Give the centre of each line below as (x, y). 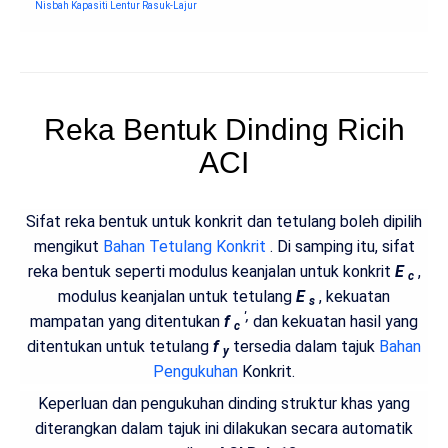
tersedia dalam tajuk (304, 346)
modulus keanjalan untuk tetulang (177, 296)
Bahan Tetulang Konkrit (184, 246)
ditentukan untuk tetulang (120, 346)
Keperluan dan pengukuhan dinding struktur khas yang (224, 404)
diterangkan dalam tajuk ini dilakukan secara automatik (224, 429)
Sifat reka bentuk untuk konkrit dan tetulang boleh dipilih (224, 221)
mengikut (68, 246)
